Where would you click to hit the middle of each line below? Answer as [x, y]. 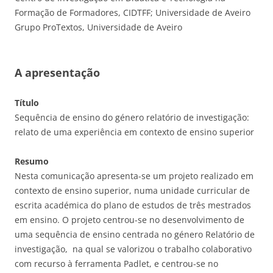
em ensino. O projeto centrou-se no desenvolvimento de [129, 220]
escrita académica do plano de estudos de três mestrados [133, 205]
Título [27, 103]
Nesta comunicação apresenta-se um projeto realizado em [134, 176]
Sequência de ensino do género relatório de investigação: [132, 118]
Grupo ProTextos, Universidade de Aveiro [98, 27]
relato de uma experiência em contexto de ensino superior [134, 132]
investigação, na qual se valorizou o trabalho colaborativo [133, 249]
